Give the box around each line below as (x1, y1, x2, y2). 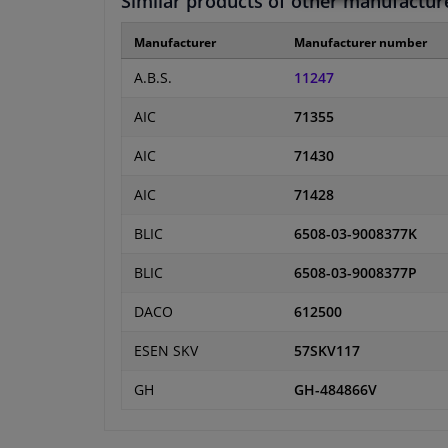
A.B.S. (134, 69, 172, 88)
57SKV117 (294, 342, 360, 361)
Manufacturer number (294, 34, 427, 52)
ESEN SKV (134, 342, 198, 361)
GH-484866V (294, 381, 377, 400)
